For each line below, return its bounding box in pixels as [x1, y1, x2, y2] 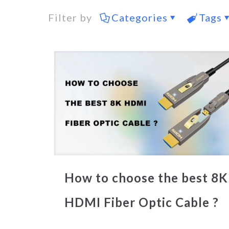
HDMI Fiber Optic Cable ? [64, 194, 219, 210]
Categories [111, 11, 168, 24]
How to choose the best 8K [64, 170, 228, 185]
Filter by [48, 11, 92, 24]
